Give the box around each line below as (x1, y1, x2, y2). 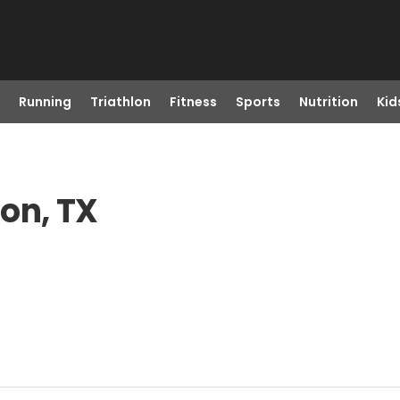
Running (18, 93, 71, 111)
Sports (235, 93, 280, 111)
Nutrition (298, 93, 358, 111)
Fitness (169, 93, 217, 111)
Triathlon (89, 93, 151, 111)
